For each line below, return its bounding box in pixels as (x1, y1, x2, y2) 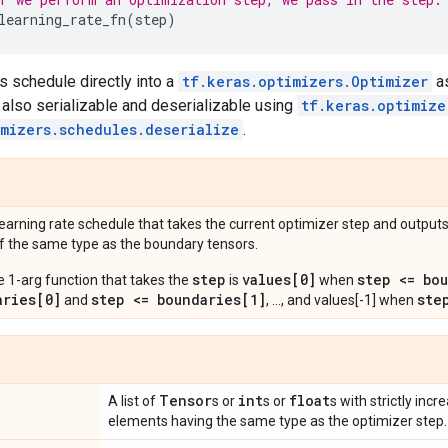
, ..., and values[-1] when (266, 292, 417, 308)
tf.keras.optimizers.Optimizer (182, 72, 428, 91)
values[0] (242, 270, 316, 289)
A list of (108, 393, 159, 409)
